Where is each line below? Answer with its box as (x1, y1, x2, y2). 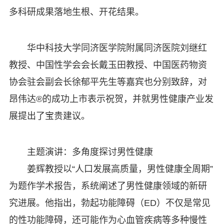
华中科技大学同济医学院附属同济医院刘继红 (26, 43, 207, 53)
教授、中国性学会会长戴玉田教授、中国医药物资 (8, 60, 207, 70)
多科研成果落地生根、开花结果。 (8, 7, 144, 17)
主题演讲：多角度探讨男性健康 (26, 147, 153, 157)
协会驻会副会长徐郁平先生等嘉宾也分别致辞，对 (8, 77, 207, 87)
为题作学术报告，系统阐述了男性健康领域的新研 (8, 181, 207, 191)
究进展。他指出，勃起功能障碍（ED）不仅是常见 (8, 198, 210, 208)
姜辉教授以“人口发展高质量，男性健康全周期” (26, 164, 213, 174)
